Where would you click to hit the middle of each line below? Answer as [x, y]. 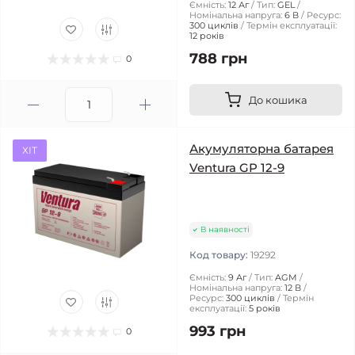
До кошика [278, 100]
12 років [207, 36]
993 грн [218, 331]
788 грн [218, 59]
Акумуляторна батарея [261, 149]
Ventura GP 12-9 [237, 168]
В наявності [225, 229]
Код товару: [220, 255]
